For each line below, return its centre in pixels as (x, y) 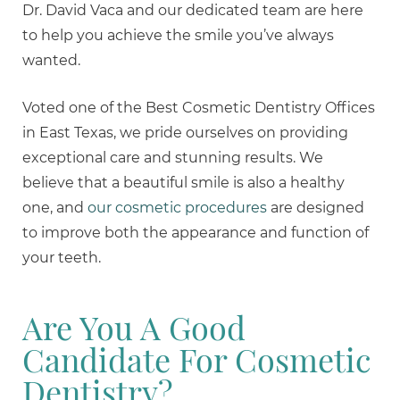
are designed (316, 208)
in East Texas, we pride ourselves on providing (185, 133)
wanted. (51, 60)
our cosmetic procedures (177, 208)
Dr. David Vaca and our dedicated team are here (193, 10)
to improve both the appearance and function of (196, 233)
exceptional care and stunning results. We (173, 158)
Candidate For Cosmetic (197, 359)
